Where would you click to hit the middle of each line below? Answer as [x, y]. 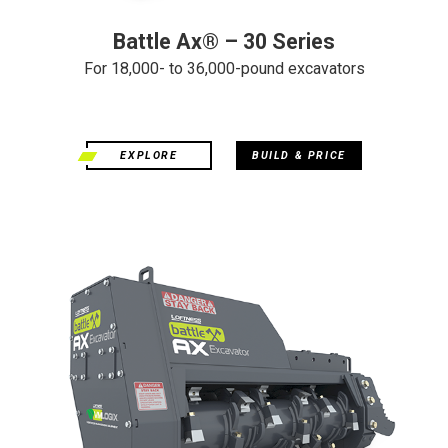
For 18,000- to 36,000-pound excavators [224, 68]
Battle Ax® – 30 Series [224, 41]
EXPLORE [149, 155]
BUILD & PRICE [299, 155]
